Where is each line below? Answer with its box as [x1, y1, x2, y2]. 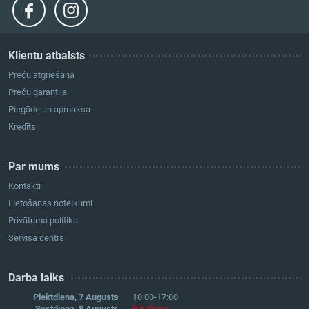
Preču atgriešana [8, 70, 74, 81]
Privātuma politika [8, 215, 78, 226]
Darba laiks [8, 271, 64, 285]
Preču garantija [8, 87, 67, 98]
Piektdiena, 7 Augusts [33, 292, 119, 303]
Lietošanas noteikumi [8, 198, 92, 209]
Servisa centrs [8, 232, 64, 243]
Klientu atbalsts [8, 49, 85, 63]
